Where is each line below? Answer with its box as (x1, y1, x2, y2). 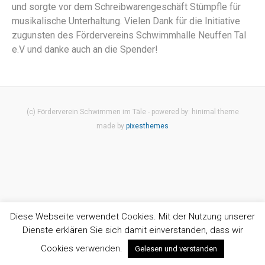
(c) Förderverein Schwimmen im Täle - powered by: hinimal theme (26, 108, 239, 116)
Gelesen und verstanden (135, 244, 217, 253)
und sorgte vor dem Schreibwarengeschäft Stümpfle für (12, 1, 241, 12)
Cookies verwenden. (41, 243, 125, 254)
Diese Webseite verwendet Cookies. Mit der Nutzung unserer (10, 211, 255, 222)
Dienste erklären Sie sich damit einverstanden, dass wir (22, 225, 243, 235)
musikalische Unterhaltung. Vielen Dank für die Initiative (12, 15, 240, 27)
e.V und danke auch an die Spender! (12, 44, 158, 55)
